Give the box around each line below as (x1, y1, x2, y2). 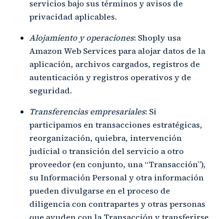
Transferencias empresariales (29, 106, 145, 117)
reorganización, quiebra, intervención (29, 132, 182, 144)
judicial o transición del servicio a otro (29, 145, 184, 157)
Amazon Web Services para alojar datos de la (29, 45, 205, 57)
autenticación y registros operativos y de (29, 71, 191, 83)
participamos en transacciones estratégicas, (29, 119, 202, 131)
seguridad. (29, 85, 72, 96)
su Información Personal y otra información (29, 172, 204, 183)
